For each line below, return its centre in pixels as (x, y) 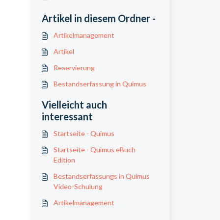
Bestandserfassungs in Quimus (101, 176)
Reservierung (74, 68)
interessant (67, 116)
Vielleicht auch (74, 105)
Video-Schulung (78, 186)
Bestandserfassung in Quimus (100, 84)
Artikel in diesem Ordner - (98, 18)
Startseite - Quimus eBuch (94, 150)
